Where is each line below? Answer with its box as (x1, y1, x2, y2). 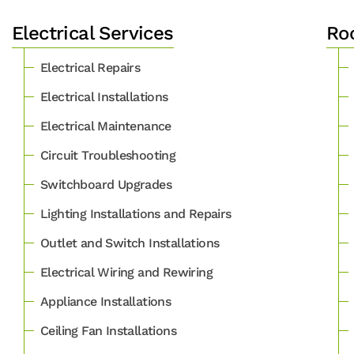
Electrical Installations (40, 89, 168, 104)
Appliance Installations (40, 294, 171, 309)
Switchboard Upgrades (40, 177, 171, 192)
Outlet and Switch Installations (40, 235, 220, 250)
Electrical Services (12, 22, 174, 44)
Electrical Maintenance (40, 119, 171, 134)
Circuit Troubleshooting (40, 148, 176, 163)
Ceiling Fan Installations (40, 323, 176, 338)
